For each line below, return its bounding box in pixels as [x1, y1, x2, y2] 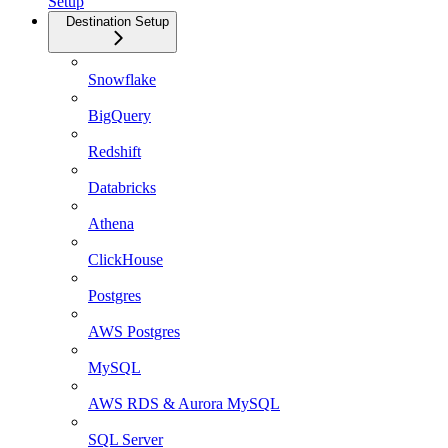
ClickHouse [88, 251, 163, 269]
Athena [88, 215, 134, 233]
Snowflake [88, 71, 156, 89]
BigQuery [88, 107, 151, 125]
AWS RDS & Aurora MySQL [88, 395, 280, 413]
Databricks [88, 179, 156, 197]
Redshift [88, 143, 141, 161]
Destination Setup [66, 14, 169, 30]
